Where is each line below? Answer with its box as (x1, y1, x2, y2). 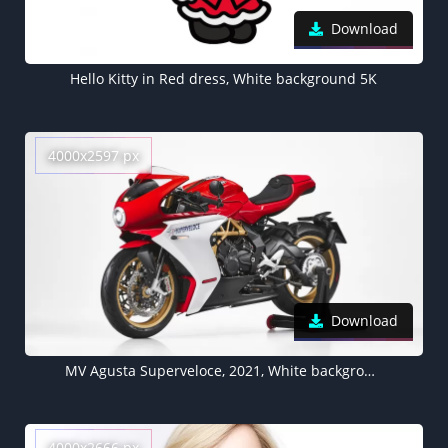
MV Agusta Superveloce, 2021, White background (363, 360, 375, 380)
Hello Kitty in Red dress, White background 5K (70, 69, 378, 88)
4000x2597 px (48, 146, 139, 165)
